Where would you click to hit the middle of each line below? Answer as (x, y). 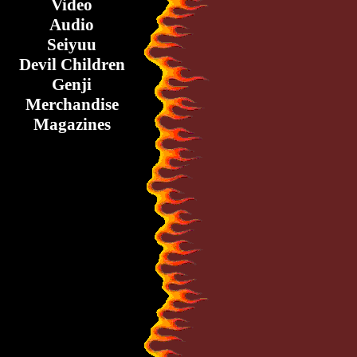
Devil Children (72, 65)
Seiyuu (72, 45)
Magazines (72, 124)
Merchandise (72, 104)
